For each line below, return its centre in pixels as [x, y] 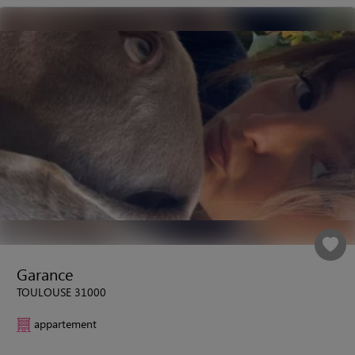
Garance [45, 273]
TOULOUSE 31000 [61, 292]
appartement [65, 323]
